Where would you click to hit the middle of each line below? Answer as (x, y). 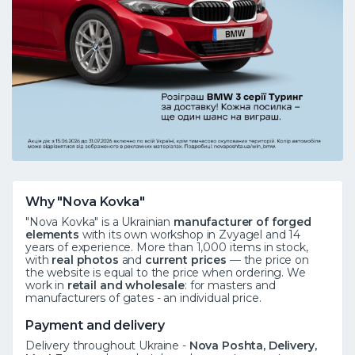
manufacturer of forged (242, 221)
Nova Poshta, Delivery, (253, 345)
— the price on (267, 260)
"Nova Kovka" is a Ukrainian (99, 221)
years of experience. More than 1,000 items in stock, (167, 247)
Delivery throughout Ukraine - (107, 345)
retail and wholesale (126, 285)
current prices (185, 260)
